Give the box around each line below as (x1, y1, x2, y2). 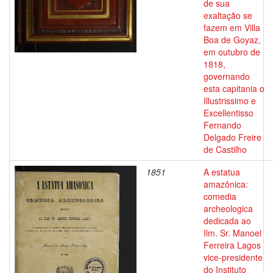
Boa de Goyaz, (204, 34, 261, 46)
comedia (204, 190, 236, 202)
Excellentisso (204, 107, 253, 119)
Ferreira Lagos (204, 239, 261, 251)
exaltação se (204, 9, 252, 21)
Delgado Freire (204, 131, 261, 143)
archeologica (204, 202, 253, 214)
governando (204, 70, 250, 82)
